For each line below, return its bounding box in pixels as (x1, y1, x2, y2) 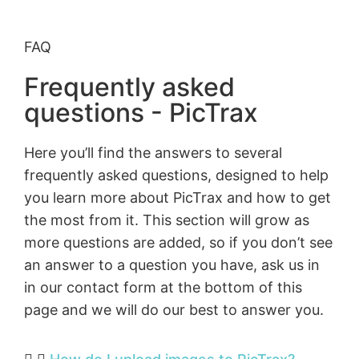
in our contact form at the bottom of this (24, 278, 302, 296)
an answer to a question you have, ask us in (24, 256, 320, 273)
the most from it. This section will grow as (24, 211, 309, 228)
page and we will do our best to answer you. (24, 301, 324, 318)
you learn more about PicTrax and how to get (24, 188, 331, 206)
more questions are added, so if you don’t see (24, 233, 333, 251)
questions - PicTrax (24, 96, 258, 128)
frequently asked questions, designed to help (24, 166, 329, 184)
